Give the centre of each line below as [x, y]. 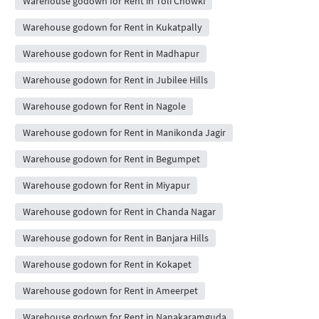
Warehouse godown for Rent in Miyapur [106, 185]
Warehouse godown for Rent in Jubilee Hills [115, 79]
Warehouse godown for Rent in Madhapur [111, 53]
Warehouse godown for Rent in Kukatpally [112, 27]
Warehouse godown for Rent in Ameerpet [110, 290]
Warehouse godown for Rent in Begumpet [111, 158]
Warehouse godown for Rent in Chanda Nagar [119, 211]
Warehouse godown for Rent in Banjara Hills [115, 237]
